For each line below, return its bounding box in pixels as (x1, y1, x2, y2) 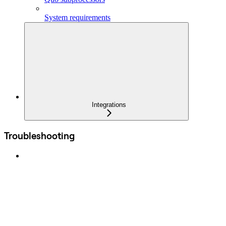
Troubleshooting (4, 130, 75, 142)
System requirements (44, 13, 110, 22)
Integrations (92, 100, 126, 108)
